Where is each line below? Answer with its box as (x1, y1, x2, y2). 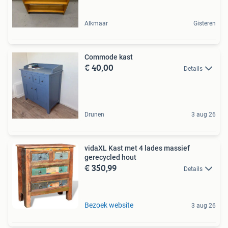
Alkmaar (84, 19, 108, 27)
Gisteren (193, 19, 216, 27)
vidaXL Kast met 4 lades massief (84, 144, 190, 152)
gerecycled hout (84, 153, 136, 161)
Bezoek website (84, 201, 133, 209)
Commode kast (84, 52, 133, 61)
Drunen (84, 110, 104, 118)
